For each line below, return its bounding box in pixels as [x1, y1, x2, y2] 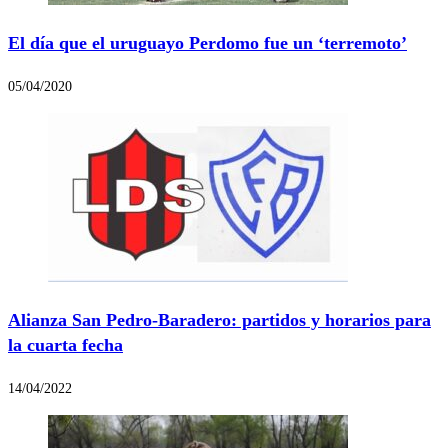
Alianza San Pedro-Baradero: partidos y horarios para [8, 309, 431, 330]
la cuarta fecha [8, 334, 123, 355]
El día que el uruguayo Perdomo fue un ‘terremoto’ [8, 32, 407, 53]
